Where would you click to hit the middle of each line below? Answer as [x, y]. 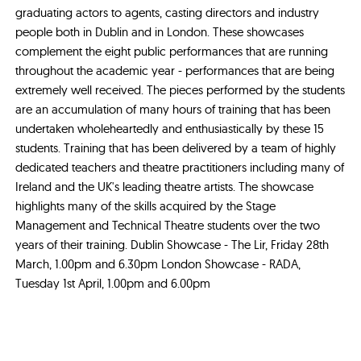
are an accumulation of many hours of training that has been [173, 109]
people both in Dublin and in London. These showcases [160, 31]
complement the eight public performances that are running [172, 51]
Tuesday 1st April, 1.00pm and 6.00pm [113, 283]
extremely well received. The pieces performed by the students [180, 89]
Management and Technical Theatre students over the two [168, 225]
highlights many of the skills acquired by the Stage [146, 205]
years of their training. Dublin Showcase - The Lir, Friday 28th [172, 244]
